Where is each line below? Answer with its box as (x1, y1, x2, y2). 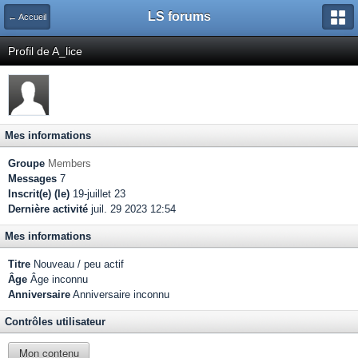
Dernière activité (8, 203, 88, 215)
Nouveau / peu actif (30, 258, 124, 270)
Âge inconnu (27, 273, 88, 285)
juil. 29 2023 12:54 (88, 203, 176, 215)
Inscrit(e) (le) (8, 188, 70, 200)
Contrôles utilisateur (5, 316, 105, 328)
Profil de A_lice (8, 45, 82, 58)
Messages (8, 173, 57, 185)
